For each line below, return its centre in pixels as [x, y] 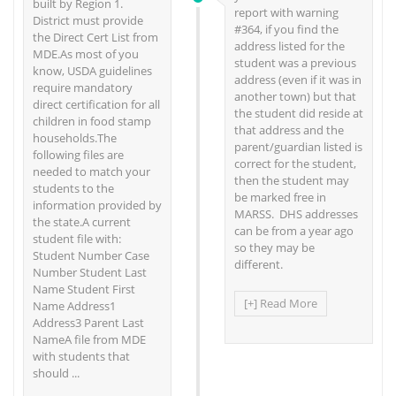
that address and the [289, 130]
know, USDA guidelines [92, 71]
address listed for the [289, 46]
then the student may [292, 181]
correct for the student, [295, 164]
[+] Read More [281, 304]
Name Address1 [74, 306]
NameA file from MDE [89, 340]
